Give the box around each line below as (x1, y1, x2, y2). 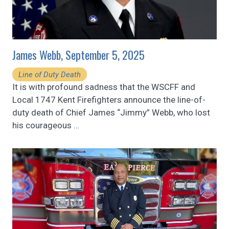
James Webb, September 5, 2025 (12, 47, 145, 63)
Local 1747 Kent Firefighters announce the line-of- (12, 94, 205, 105)
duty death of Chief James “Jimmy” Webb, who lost (12, 107, 210, 118)
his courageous (12, 120, 74, 130)
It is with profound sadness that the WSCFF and (12, 81, 195, 92)
